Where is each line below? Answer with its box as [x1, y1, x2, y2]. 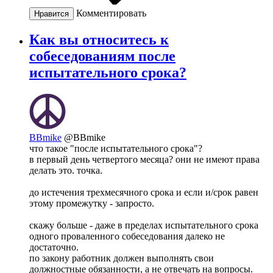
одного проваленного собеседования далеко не [29, 231, 225, 242]
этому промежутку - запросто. [29, 198, 154, 209]
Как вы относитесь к [29, 32, 169, 48]
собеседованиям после [29, 48, 175, 65]
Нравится [34, 9, 69, 18]
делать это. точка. [29, 165, 102, 176]
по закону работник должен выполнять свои [29, 253, 214, 264]
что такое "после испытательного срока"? [29, 143, 202, 154]
